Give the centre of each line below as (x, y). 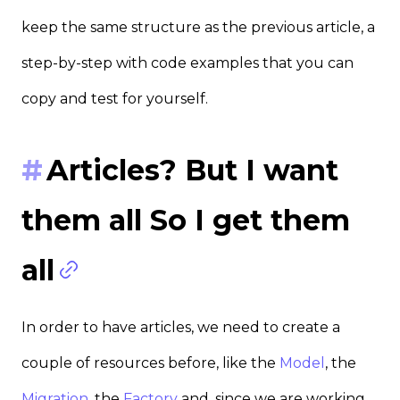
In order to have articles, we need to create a (181, 327)
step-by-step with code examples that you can (187, 62)
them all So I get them (186, 220)
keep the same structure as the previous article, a (198, 27)
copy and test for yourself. (115, 98)
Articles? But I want (192, 170)
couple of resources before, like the (150, 362)
